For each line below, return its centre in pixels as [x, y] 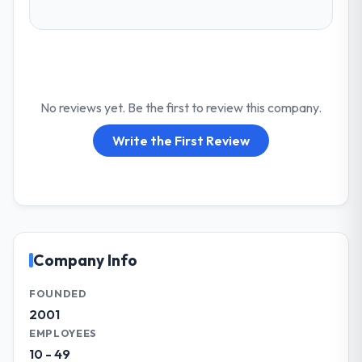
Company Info [86, 260]
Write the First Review [181, 140]
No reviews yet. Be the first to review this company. [181, 107]
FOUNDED [58, 293]
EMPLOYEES [63, 333]
